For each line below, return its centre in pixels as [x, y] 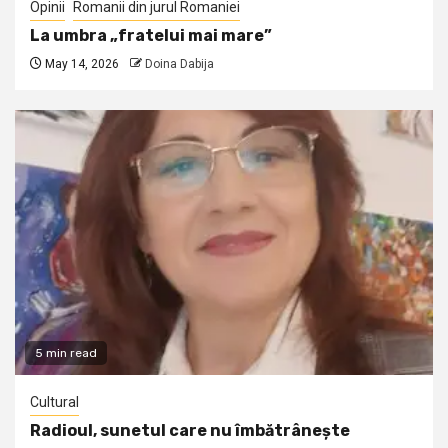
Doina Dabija [179, 64]
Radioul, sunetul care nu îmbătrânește [190, 431]
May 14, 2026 [80, 64]
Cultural [54, 402]
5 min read [66, 353]
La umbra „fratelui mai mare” [151, 36]
